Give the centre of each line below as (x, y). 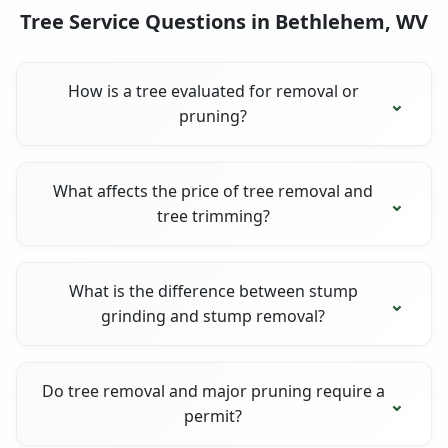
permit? (213, 415)
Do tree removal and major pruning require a (213, 390)
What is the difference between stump (213, 290)
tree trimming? (213, 215)
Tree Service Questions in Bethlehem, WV (224, 21)
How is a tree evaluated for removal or (213, 90)
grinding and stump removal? (213, 315)
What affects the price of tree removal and (213, 190)
